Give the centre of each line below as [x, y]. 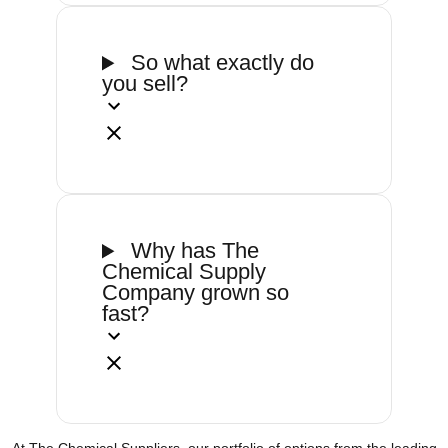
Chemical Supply [184, 272]
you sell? [145, 84]
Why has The [192, 251]
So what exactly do [220, 63]
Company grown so [195, 293]
